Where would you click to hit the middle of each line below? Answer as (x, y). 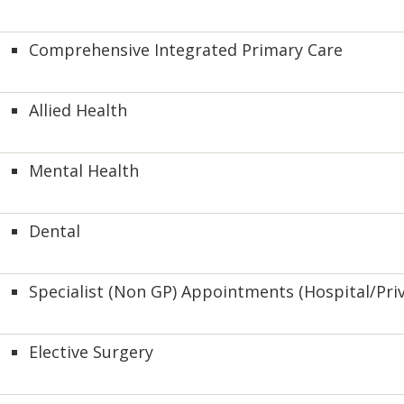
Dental (55, 231)
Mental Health (84, 170)
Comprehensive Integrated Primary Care (186, 50)
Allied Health (78, 110)
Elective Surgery (91, 352)
